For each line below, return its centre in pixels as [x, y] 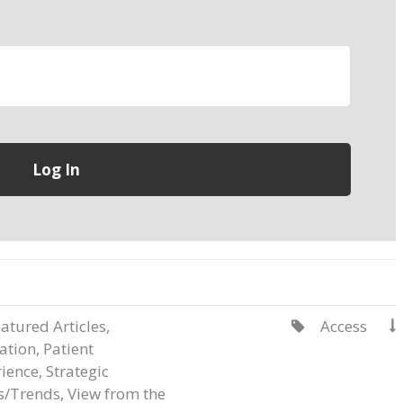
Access [344, 326]
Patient [68, 349]
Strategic [77, 371]
